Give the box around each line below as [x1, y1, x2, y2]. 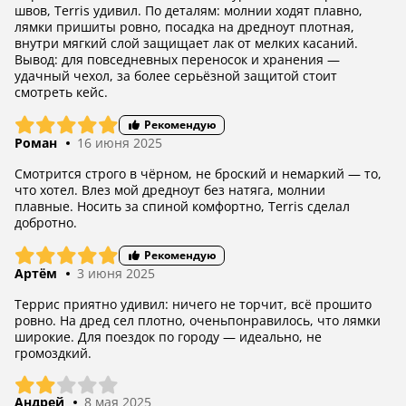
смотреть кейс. [14, 83, 108, 101]
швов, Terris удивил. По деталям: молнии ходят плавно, [14, 2, 362, 19]
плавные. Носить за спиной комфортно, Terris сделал [14, 198, 350, 215]
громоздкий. [14, 344, 92, 362]
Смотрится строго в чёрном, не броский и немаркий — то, [14, 165, 382, 182]
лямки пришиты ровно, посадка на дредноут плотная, [14, 18, 354, 35]
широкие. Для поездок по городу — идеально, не [14, 328, 322, 345]
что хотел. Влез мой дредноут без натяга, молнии [14, 181, 325, 198]
